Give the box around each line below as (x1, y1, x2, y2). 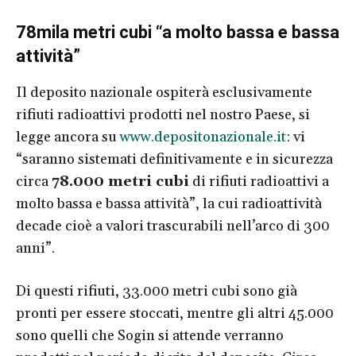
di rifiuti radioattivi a (189, 172, 329, 191)
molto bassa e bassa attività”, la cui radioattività (16, 194, 322, 213)
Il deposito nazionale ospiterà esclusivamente (16, 83, 312, 102)
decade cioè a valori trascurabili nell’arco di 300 (16, 216, 330, 235)
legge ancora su (16, 127, 120, 146)
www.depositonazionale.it (120, 127, 286, 146)
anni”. (16, 238, 55, 257)
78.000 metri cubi (52, 172, 189, 191)
